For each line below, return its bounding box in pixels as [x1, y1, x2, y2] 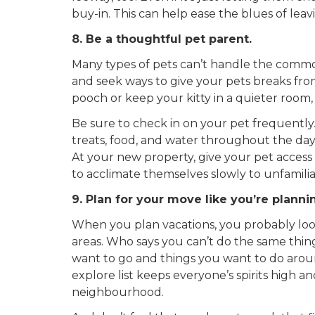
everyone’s [173, 268, 233, 282]
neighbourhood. [72, 285, 167, 299]
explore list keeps [72, 268, 170, 282]
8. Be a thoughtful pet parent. [72, 32, 252, 46]
